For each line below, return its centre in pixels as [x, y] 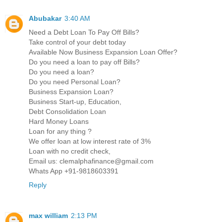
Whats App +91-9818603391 [74, 171]
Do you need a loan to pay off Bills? [84, 62]
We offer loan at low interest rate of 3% [90, 141]
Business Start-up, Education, [75, 102]
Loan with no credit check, [70, 151]
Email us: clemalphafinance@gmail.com [91, 161]
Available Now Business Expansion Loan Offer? [103, 52]
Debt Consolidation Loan [67, 112]
